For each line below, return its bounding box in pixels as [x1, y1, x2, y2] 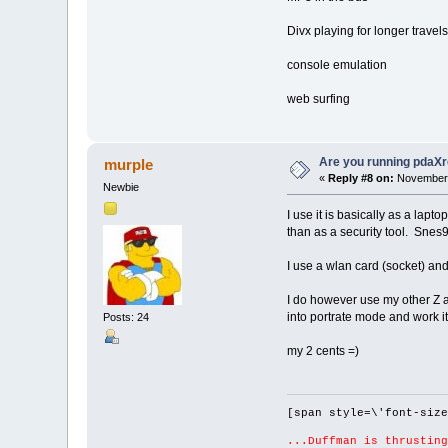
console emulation [286, 58, 387, 73]
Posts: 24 [103, 310, 150, 323]
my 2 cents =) [286, 344, 359, 359]
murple [103, 156, 153, 174]
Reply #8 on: [328, 172, 395, 185]
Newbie [103, 181, 140, 194]
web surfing [286, 92, 350, 107]
